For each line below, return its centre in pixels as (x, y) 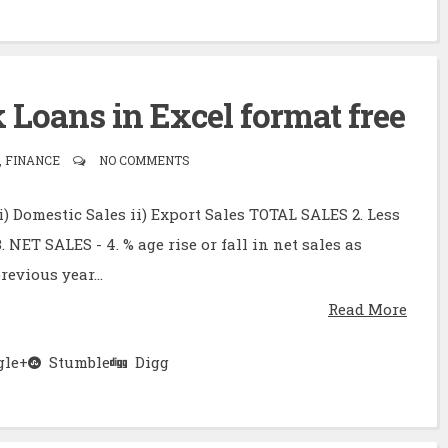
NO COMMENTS (144, 159)
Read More (367, 308)
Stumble (75, 361)
